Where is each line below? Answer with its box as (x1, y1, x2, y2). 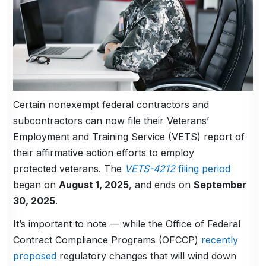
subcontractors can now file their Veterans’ (13, 114, 210, 126)
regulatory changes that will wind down (56, 249, 237, 262)
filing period (175, 162, 231, 175)
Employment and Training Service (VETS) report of (13, 130, 245, 142)
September (194, 178, 247, 191)
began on (13, 178, 59, 191)
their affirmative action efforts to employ (13, 146, 195, 159)
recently (201, 233, 239, 246)
